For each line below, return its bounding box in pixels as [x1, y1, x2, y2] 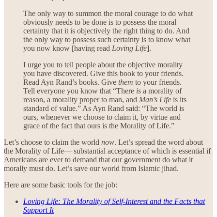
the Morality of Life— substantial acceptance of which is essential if [4, 146, 211, 155]
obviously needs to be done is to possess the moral [23, 17, 176, 26]
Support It [23, 205, 54, 214]
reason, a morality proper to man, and [23, 95, 139, 104]
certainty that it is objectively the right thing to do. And [23, 26, 189, 35]
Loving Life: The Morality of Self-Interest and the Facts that [23, 197, 205, 205]
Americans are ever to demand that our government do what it [4, 155, 193, 164]
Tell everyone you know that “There [23, 86, 136, 95]
